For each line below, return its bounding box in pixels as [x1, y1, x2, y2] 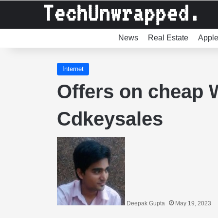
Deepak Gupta [127, 200, 165, 207]
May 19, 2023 [175, 200, 211, 207]
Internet [62, 65, 84, 73]
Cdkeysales [57, 108, 163, 129]
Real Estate [148, 34, 188, 42]
